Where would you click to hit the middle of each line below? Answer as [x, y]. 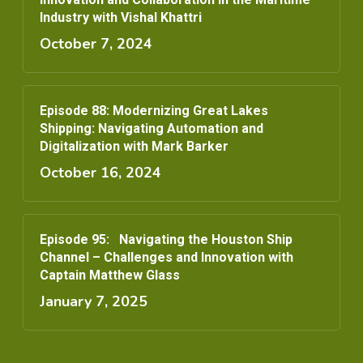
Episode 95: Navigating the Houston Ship [166, 240]
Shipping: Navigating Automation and [152, 129]
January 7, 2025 [94, 302]
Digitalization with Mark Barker [134, 147]
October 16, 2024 [100, 173]
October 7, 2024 [96, 44]
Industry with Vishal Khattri [121, 18]
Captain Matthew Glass [110, 275]
